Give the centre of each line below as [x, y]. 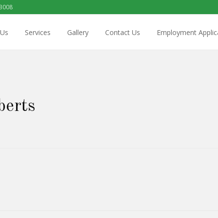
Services [38, 32]
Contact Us [123, 32]
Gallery [78, 32]
